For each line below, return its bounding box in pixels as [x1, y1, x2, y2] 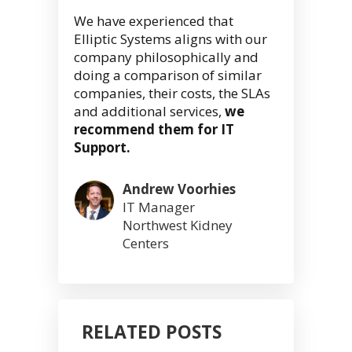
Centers [123, 234, 169, 253]
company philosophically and [74, 48, 258, 67]
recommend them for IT [74, 120, 234, 139]
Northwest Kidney [123, 216, 233, 235]
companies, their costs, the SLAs [74, 84, 270, 103]
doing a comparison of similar [74, 66, 262, 85]
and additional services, [74, 102, 225, 121]
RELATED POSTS [82, 319, 222, 345]
